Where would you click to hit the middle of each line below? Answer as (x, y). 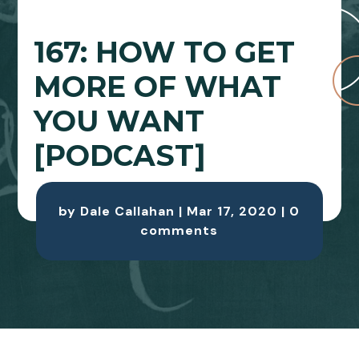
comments (179, 231)
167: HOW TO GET (165, 52)
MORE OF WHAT (158, 87)
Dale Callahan (128, 212)
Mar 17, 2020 (232, 212)
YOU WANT (119, 121)
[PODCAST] (120, 156)
